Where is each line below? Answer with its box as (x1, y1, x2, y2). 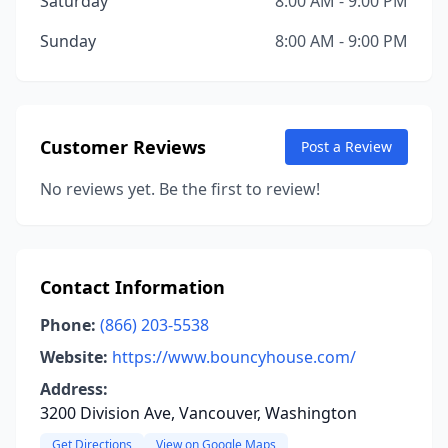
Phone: (40, 314, 96, 336)
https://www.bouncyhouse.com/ (112, 346, 356, 368)
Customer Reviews (40, 135, 206, 159)
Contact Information (40, 275, 225, 299)
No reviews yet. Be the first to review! (40, 178, 320, 200)
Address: (40, 378, 108, 400)
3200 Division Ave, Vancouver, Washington (40, 402, 357, 424)
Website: (40, 346, 108, 368)
